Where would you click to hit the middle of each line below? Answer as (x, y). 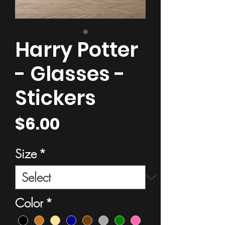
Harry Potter (77, 50)
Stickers (55, 98)
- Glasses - (70, 74)
